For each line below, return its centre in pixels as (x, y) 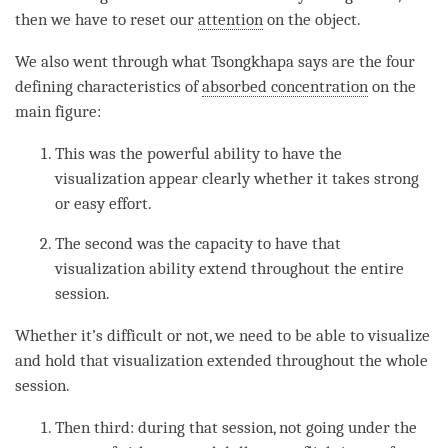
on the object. (312, 20)
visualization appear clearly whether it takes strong (237, 179)
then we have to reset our (106, 20)
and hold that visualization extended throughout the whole (221, 361)
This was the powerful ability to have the (199, 154)
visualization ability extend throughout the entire (230, 269)
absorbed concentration (285, 87)
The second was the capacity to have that (198, 244)
